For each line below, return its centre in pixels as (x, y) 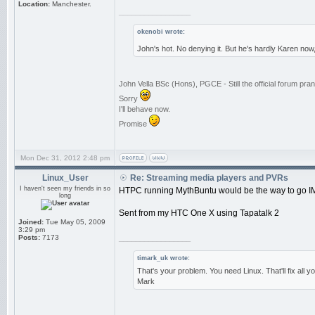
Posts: (29, 237)
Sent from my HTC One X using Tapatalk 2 (199, 213)
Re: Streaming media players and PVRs (209, 178)
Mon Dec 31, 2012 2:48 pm (65, 158)
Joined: (31, 222)
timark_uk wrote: (163, 258)
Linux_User (65, 178)
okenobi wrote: (161, 32)
